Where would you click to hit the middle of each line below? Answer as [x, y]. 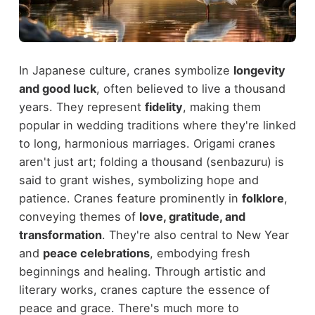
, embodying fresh [200, 253]
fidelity [163, 107]
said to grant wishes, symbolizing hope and [139, 180]
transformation [60, 235]
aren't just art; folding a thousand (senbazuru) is [151, 162]
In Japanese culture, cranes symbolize [126, 71]
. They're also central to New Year [195, 235]
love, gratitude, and [192, 217]
